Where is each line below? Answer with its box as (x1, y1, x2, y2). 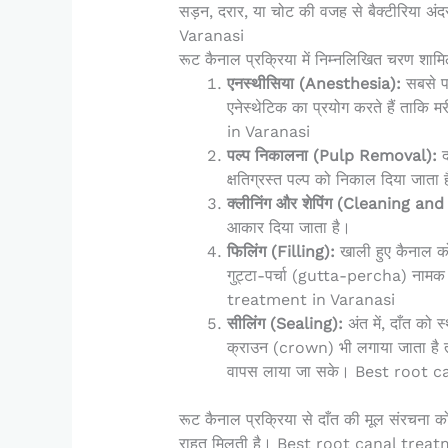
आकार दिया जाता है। (226, 218, 351, 238)
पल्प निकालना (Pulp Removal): (226, 146, 437, 166)
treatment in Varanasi (226, 290, 395, 310)
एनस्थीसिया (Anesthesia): (226, 74, 401, 94)
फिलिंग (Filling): (226, 242, 335, 262)
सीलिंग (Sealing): (226, 314, 343, 334)
